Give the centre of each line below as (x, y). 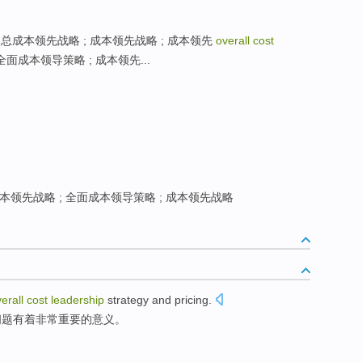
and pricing (180, 300)
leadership (78, 300)
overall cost (245, 41)
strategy (128, 300)
